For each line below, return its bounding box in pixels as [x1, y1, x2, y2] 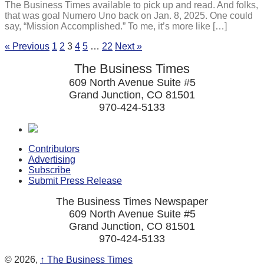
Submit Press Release [28, 175, 122, 186]
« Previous [5, 41, 49, 51]
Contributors [28, 143, 80, 154]
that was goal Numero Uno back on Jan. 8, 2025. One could [5, 10, 253, 21]
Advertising [28, 154, 75, 164]
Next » [115, 41, 142, 51]
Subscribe [28, 164, 71, 175]
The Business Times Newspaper [56, 195, 208, 207]
